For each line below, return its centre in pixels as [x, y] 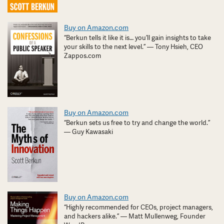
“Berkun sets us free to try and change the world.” [137, 122]
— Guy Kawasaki [89, 131]
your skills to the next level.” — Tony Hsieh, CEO [134, 47]
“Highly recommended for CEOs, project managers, [139, 207]
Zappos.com [83, 56]
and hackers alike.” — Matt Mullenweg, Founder [135, 216]
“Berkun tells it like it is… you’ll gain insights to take [138, 38]
